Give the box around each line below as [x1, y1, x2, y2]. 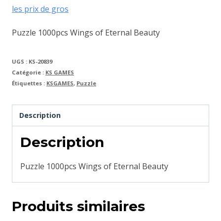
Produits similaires [12, 198, 145, 215]
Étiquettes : [12, 79, 46, 87]
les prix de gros [12, 3, 69, 14]
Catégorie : [12, 69, 45, 76]
